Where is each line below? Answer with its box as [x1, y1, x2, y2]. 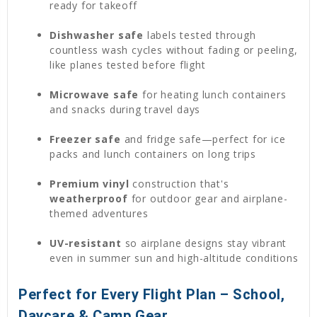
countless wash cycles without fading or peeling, [50, 43, 298, 57]
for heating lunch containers [139, 88, 287, 102]
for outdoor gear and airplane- [127, 192, 288, 206]
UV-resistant [50, 236, 122, 250]
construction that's [129, 177, 229, 191]
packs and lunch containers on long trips [50, 147, 257, 161]
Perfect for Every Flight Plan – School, [18, 286, 285, 304]
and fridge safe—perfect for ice [120, 132, 286, 146]
